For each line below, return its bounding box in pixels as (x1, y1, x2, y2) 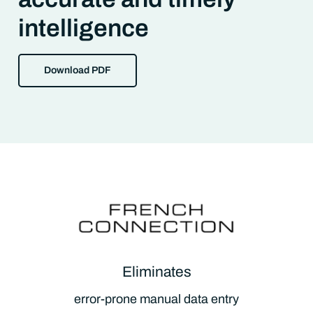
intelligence (18, 15, 150, 42)
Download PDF (44, 65, 112, 76)
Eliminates (122, 263, 191, 279)
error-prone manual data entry (74, 291, 239, 306)
